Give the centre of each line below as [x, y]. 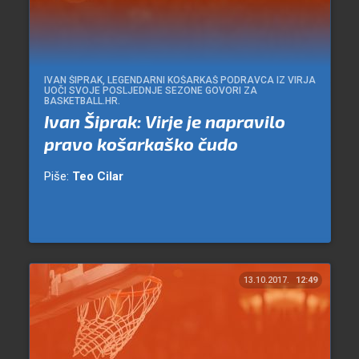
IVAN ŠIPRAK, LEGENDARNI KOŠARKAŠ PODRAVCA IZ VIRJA [179, 81]
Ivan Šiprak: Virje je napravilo [164, 121]
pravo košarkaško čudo [141, 144]
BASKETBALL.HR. [82, 101]
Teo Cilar [97, 177]
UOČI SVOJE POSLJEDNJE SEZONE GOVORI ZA [150, 91]
